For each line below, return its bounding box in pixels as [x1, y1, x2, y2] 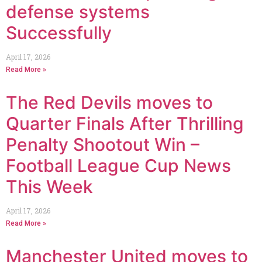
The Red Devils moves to [6, 91, 213, 113]
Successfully [6, 22, 112, 43]
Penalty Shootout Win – [6, 133, 199, 155]
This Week [6, 175, 93, 197]
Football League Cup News [6, 154, 231, 176]
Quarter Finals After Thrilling [6, 112, 244, 134]
